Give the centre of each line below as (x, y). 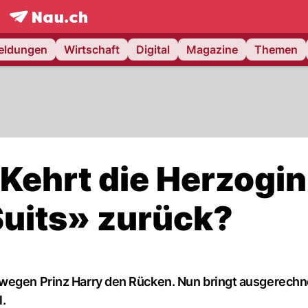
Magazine (212, 49)
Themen (276, 49)
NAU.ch (82, 31)
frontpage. (36, 31)
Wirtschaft (92, 49)
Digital (153, 49)
